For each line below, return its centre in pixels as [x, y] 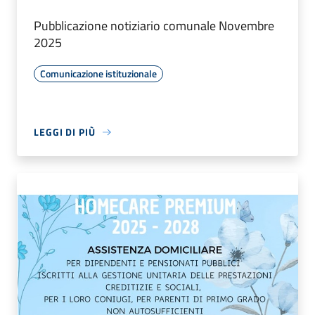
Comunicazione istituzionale [98, 74]
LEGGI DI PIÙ [65, 132]
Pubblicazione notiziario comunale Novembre [154, 26]
